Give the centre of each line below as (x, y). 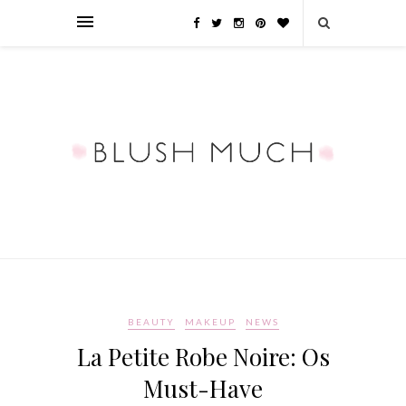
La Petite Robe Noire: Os (203, 357)
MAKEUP (210, 322)
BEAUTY (151, 322)
